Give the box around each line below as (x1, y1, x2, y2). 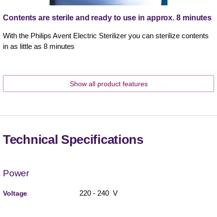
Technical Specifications (3, 132, 143, 147)
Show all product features (69, 80, 148, 88)
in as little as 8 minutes (3, 42, 75, 51)
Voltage (3, 189, 28, 198)
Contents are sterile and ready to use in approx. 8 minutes (3, 14, 212, 22)
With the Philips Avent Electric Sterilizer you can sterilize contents (3, 31, 209, 40)
